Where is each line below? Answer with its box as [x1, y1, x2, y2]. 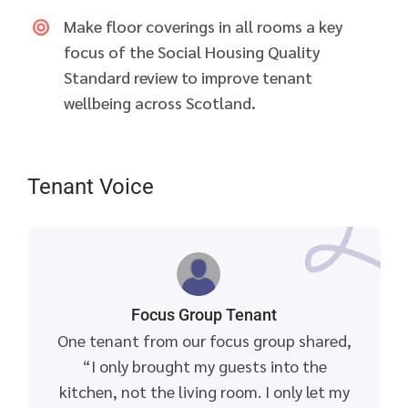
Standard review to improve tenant [64, 66, 312, 88]
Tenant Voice [27, 174, 154, 200]
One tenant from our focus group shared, [56, 330, 352, 352]
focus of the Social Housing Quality [64, 41, 321, 63]
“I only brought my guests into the [81, 355, 327, 377]
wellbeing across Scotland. [64, 92, 256, 114]
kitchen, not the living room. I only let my [58, 381, 350, 403]
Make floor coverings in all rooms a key [64, 15, 343, 37]
